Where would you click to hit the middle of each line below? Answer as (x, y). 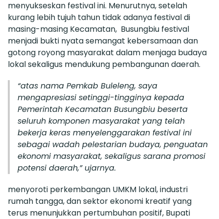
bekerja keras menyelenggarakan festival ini (105, 132)
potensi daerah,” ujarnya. (67, 168)
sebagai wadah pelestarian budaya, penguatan (113, 144)
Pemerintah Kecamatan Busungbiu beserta (103, 109)
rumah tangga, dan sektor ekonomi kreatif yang (100, 201)
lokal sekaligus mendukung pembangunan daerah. (104, 64)
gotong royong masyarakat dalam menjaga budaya (107, 52)
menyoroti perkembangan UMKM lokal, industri (98, 189)
